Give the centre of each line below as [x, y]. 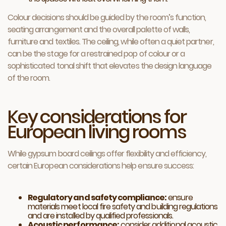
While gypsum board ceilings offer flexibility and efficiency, [107, 154]
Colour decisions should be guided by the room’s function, [107, 17]
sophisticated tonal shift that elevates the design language [110, 66]
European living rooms [97, 132]
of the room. [29, 78]
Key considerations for [97, 117]
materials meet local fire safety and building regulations [123, 207]
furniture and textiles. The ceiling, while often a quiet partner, [111, 42]
